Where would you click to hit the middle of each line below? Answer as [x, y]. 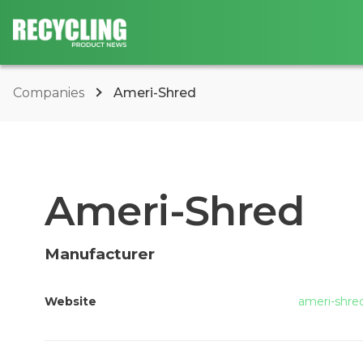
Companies [50, 93]
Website [70, 302]
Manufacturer [100, 254]
